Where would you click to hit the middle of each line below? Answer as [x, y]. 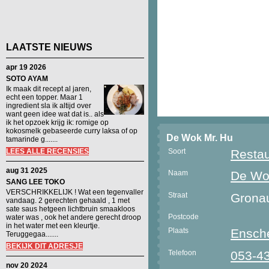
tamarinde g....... [32, 139]
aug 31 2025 [27, 171]
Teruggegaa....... [32, 234]
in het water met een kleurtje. [53, 226]
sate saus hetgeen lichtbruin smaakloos [71, 209]
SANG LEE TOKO [35, 182]
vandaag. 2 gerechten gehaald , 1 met [68, 201]
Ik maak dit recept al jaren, [49, 89]
